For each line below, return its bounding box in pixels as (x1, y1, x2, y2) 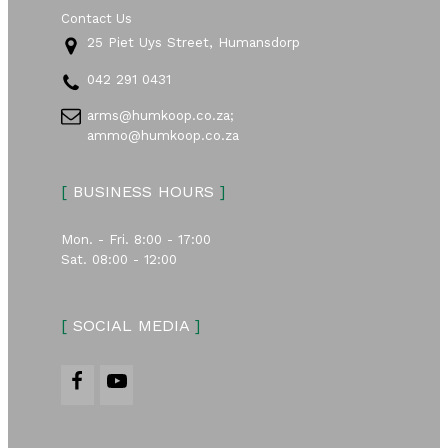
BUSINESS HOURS (66, 181, 220, 201)
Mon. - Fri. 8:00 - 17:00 (60, 232, 211, 248)
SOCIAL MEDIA (66, 316, 195, 336)
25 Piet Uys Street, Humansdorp (87, 35, 301, 51)
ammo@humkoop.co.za (87, 128, 240, 144)
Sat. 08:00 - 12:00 (60, 252, 177, 268)
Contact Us (60, 11, 132, 27)
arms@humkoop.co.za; (87, 108, 235, 124)
